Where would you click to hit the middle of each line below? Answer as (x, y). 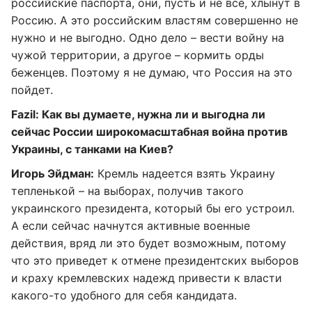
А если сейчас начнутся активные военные (131, 226)
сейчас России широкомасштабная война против (149, 132)
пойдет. (32, 90)
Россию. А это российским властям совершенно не (155, 20)
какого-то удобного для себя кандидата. (124, 295)
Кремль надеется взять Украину (185, 173)
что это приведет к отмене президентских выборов (155, 260)
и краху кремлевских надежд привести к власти (147, 278)
